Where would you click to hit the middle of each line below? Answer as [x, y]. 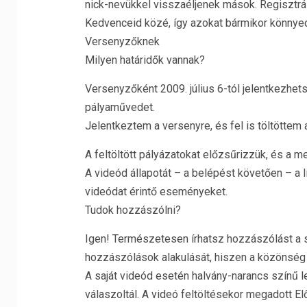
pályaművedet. [120, 107]
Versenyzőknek [122, 41]
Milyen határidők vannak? [145, 60]
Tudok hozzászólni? [133, 210]
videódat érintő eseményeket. [156, 192]
